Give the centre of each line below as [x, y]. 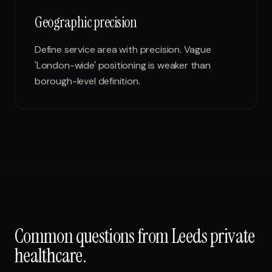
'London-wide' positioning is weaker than [123, 65]
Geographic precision [86, 22]
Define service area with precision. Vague [123, 49]
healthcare [49, 256]
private [233, 236]
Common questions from [93, 236]
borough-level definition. [87, 81]
